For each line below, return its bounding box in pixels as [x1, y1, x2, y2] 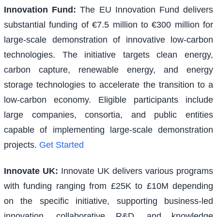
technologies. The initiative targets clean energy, [4, 50, 213, 60]
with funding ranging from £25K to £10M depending [4, 181, 213, 191]
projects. [4, 140, 37, 150]
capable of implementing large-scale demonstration [4, 125, 213, 135]
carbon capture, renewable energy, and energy [4, 65, 213, 75]
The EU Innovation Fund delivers [80, 5, 214, 15]
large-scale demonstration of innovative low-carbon [4, 35, 213, 45]
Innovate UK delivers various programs [61, 166, 213, 176]
